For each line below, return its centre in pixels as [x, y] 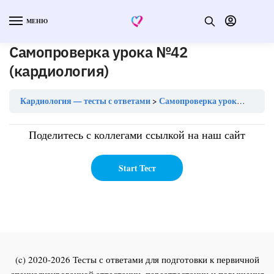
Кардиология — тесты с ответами [85, 101]
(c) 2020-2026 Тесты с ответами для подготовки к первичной [137, 259]
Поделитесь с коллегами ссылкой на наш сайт [137, 135]
